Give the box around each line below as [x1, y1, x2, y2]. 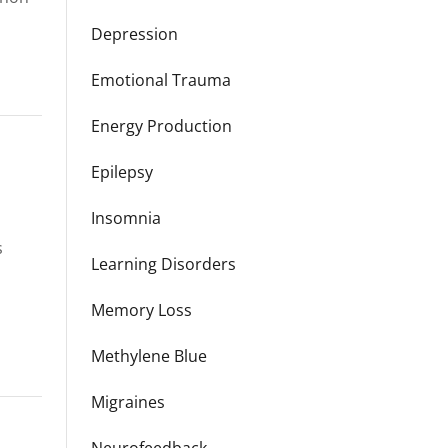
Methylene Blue [91, 345, 207, 367]
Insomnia [91, 207, 161, 229]
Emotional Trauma [91, 69, 231, 91]
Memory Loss [91, 299, 192, 321]
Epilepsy [91, 161, 153, 183]
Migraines [91, 391, 165, 413]
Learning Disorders [91, 253, 236, 275]
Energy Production [91, 115, 232, 137]
